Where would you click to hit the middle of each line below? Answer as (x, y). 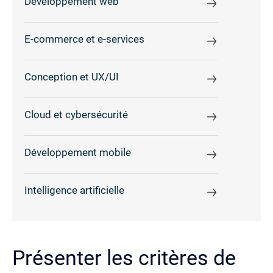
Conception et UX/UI (72, 77)
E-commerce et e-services (84, 40)
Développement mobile (78, 153)
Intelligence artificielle (74, 191)
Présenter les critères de (124, 257)
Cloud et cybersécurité (76, 115)
